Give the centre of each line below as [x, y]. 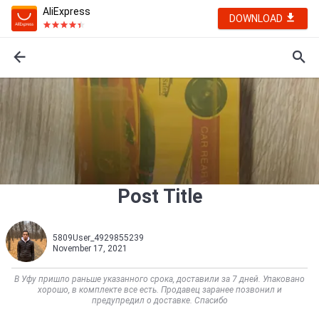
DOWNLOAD [257, 19]
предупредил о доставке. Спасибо [159, 300]
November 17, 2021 [90, 249]
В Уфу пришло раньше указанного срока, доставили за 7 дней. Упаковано [159, 279]
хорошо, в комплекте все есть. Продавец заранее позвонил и [159, 290]
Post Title [159, 197]
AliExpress [67, 11]
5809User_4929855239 [98, 238]
